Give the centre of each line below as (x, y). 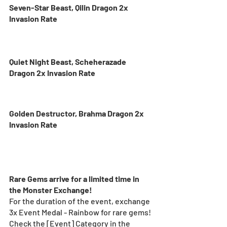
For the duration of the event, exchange (80, 201)
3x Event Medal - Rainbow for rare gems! (81, 212)
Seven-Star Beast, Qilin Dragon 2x (69, 7)
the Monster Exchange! (51, 190)
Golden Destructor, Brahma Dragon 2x (77, 113)
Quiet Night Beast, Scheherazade (68, 62)
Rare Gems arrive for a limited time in (75, 179)
